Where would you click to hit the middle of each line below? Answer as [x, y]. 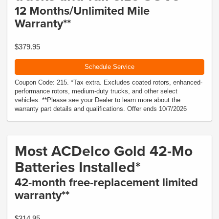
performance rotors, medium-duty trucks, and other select [96, 91]
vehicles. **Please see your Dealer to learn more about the [98, 100]
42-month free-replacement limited [106, 182]
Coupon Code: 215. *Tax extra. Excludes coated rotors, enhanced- [109, 82]
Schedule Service [109, 66]
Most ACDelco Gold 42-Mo [104, 151]
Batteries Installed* [78, 167]
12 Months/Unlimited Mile [82, 10]
